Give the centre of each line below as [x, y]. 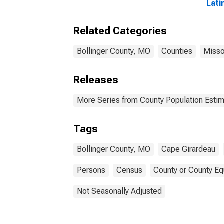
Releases [96, 80]
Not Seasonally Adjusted [119, 191]
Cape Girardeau [188, 149]
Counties [177, 51]
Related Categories [120, 31]
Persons [91, 170]
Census [129, 170]
